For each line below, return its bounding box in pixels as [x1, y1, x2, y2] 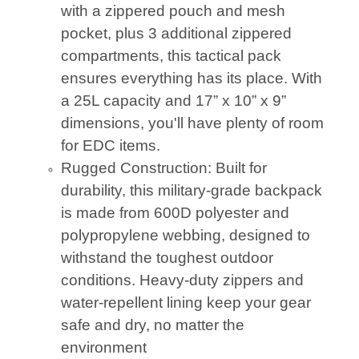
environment [60, 338, 147, 356]
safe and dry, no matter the [60, 316, 244, 333]
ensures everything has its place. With [60, 69, 322, 87]
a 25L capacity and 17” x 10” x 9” [60, 91, 286, 109]
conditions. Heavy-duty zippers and [60, 271, 304, 288]
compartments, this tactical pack [60, 46, 281, 64]
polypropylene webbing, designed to [60, 226, 310, 244]
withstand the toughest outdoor [60, 248, 273, 266]
